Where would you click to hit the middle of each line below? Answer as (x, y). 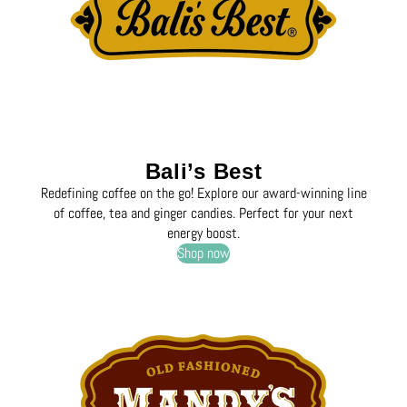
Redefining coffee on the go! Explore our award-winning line (203, 193)
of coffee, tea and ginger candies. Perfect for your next (203, 213)
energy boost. (203, 233)
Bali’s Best (203, 171)
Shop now (203, 253)
